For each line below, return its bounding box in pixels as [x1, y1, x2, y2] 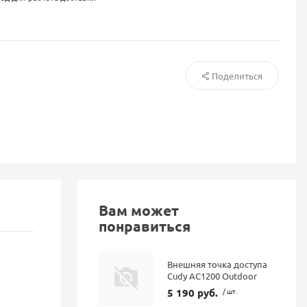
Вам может [99, 200, 180, 219]
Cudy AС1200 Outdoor [167, 269, 258, 282]
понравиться [99, 216, 191, 235]
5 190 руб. [167, 285, 219, 299]
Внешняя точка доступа [167, 258, 268, 270]
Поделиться [211, 69, 262, 82]
